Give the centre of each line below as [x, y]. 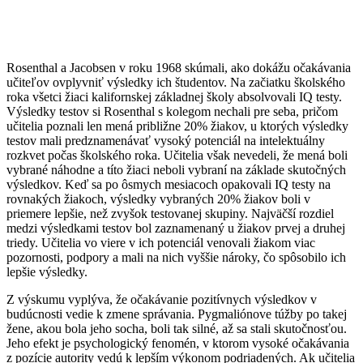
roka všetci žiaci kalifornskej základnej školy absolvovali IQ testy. [174, 96]
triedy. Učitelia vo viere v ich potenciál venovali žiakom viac [161, 242]
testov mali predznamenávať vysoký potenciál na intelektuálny [166, 140]
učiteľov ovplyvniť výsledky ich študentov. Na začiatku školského [176, 82]
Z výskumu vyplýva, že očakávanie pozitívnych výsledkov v [162, 299]
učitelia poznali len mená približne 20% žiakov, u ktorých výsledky [177, 126]
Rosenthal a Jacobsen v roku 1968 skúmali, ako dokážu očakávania [179, 67]
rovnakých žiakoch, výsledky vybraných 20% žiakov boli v [158, 199]
